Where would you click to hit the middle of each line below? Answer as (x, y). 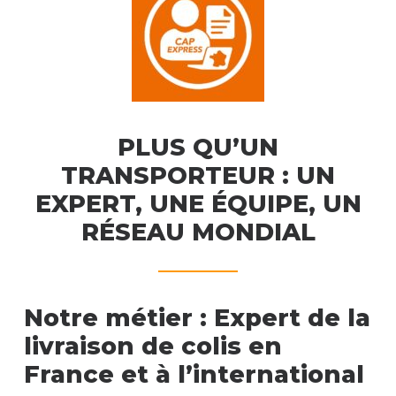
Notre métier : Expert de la (197, 318)
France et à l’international (194, 374)
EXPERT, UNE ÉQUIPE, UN (198, 204)
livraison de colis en (153, 346)
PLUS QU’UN (198, 147)
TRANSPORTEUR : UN (198, 175)
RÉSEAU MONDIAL (198, 232)
